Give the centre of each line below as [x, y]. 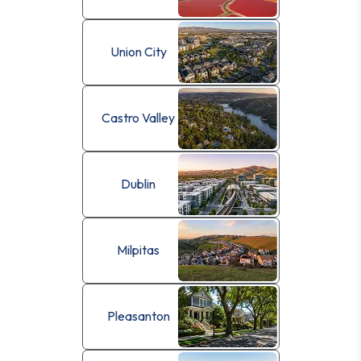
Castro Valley [138, 118]
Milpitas [138, 250]
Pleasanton [138, 316]
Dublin [138, 184]
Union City [138, 52]
